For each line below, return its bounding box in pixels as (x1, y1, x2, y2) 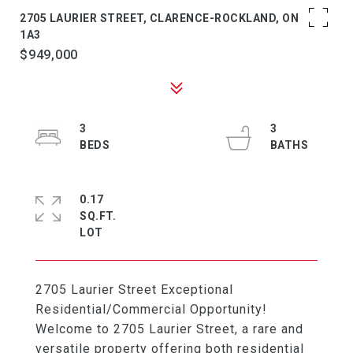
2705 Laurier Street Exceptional (35, 282, 233, 297)
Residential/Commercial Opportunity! (35, 302, 267, 317)
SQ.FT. (80, 210, 116, 222)
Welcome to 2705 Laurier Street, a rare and (35, 321, 303, 336)
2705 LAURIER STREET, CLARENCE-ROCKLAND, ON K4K (20, 12, 323, 24)
